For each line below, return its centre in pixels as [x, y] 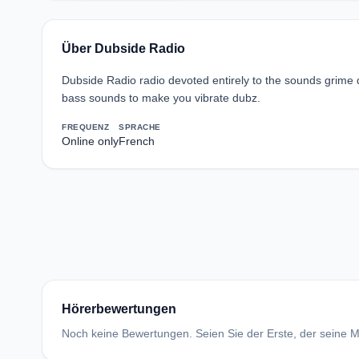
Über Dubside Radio [123, 48]
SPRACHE [140, 127]
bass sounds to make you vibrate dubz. [161, 98]
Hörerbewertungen [119, 309]
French [137, 141]
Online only [90, 141]
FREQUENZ [85, 127]
